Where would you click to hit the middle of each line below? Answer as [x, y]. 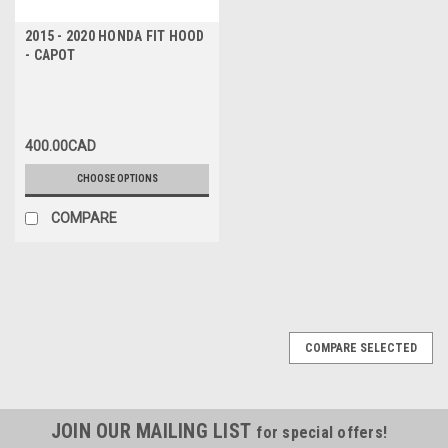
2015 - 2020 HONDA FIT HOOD [115, 35]
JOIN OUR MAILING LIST [153, 430]
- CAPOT [50, 54]
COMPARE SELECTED [361, 347]
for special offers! [322, 432]
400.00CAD [60, 145]
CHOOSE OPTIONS [117, 178]
